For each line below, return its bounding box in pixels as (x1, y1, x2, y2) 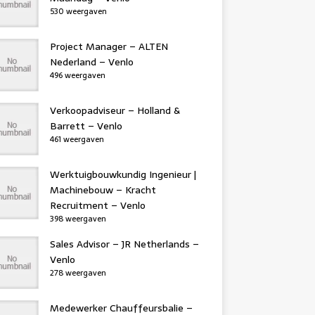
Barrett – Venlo (49, 118, 122, 134)
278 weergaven (49, 266, 106, 279)
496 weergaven (49, 69, 105, 82)
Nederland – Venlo (49, 54, 134, 70)
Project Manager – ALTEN (49, 39, 168, 54)
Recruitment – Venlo (49, 198, 146, 213)
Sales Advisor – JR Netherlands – (49, 236, 199, 252)
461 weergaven (49, 133, 104, 146)
